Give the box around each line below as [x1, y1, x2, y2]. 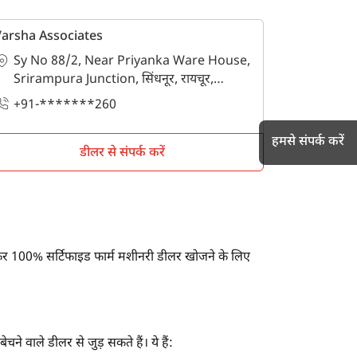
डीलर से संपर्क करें [79, 145, 165, 163]
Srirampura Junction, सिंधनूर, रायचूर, [13, 71, 214, 88]
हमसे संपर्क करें [272, 134, 344, 151]
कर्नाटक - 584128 [13, 89, 103, 107]
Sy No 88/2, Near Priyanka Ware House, [13, 53, 250, 70]
